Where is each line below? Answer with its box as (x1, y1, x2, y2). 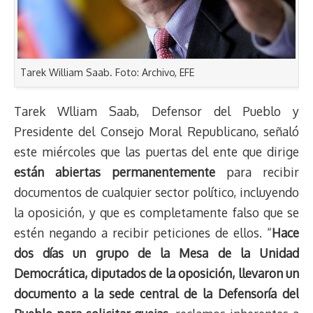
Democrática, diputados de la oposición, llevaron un (14, 265, 299, 281)
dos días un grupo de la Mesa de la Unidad (14, 245, 299, 261)
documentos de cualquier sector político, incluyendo (14, 184, 299, 200)
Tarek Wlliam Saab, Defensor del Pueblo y (14, 103, 299, 119)
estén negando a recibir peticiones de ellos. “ (14, 225, 272, 240)
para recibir (215, 164, 299, 180)
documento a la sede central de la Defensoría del (14, 286, 299, 301)
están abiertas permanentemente (14, 164, 215, 180)
